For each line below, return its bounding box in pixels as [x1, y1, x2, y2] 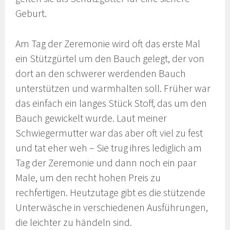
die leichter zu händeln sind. [15, 216, 132, 228]
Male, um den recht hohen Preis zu [15, 171, 161, 184]
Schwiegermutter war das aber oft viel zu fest [15, 126, 203, 139]
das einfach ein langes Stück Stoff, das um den [15, 97, 207, 109]
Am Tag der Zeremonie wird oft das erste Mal [15, 37, 201, 50]
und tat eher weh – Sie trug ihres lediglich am [15, 141, 202, 154]
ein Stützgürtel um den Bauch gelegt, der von [15, 52, 205, 65]
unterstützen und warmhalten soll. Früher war [15, 82, 211, 94]
